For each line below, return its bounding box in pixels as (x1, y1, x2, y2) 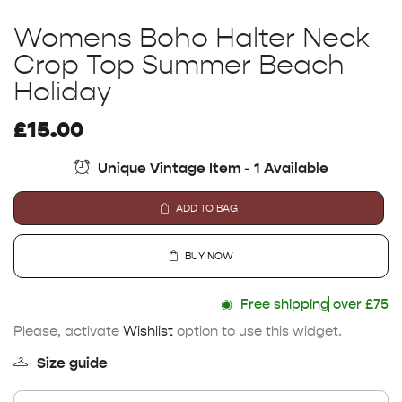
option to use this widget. (173, 322, 342, 340)
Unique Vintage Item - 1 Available (97, 159, 328, 179)
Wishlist (123, 322, 173, 340)
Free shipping (265, 295, 354, 313)
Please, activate (13, 322, 123, 340)
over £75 (333, 295, 389, 313)
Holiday (13, 74, 111, 109)
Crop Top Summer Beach (13, 48, 345, 83)
